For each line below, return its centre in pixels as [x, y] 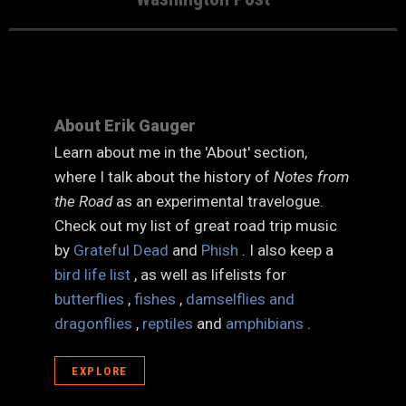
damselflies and [240, 299]
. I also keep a [288, 250]
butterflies [91, 299]
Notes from [311, 177]
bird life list [94, 275]
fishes [157, 299]
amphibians [266, 324]
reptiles [169, 324]
